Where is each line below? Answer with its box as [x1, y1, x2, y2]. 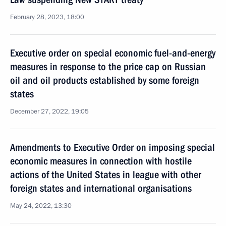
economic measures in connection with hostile [10, 155, 192, 167]
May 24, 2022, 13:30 [10, 201, 72, 210]
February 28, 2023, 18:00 [10, 13, 84, 22]
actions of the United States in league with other [10, 168, 201, 181]
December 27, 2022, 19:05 [10, 107, 89, 116]
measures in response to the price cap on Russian [10, 61, 206, 73]
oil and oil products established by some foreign [10, 74, 199, 86]
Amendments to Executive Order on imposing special [10, 141, 215, 153]
